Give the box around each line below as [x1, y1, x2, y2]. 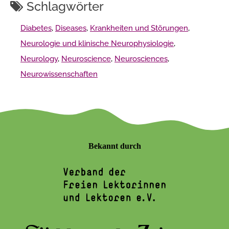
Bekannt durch [88, 141, 141, 150]
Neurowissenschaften [20, 69, 98, 79]
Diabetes [20, 23, 52, 33]
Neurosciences [114, 54, 168, 63]
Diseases [55, 23, 86, 33]
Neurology [20, 54, 58, 63]
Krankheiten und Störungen [90, 23, 188, 33]
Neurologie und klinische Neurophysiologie [20, 38, 174, 48]
